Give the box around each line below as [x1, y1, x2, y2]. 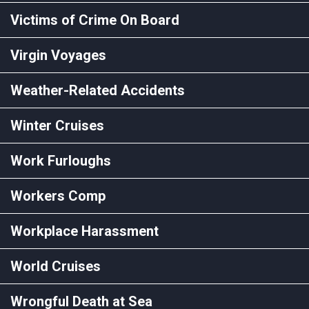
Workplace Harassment [10, 222, 159, 239]
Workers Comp [10, 187, 106, 204]
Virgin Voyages [10, 46, 106, 63]
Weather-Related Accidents [10, 81, 185, 99]
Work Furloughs [10, 152, 111, 169]
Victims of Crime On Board [10, 11, 179, 28]
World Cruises [10, 257, 101, 275]
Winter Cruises [10, 117, 104, 134]
